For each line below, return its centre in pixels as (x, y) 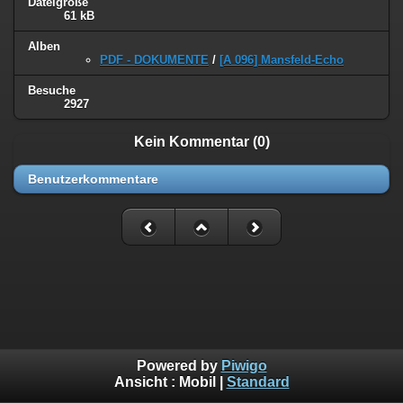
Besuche (52, 91)
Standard (258, 382)
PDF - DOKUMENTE (154, 60)
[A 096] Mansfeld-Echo (282, 60)
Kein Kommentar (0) (201, 142)
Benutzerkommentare (93, 179)
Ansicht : (146, 382)
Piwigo (244, 366)
